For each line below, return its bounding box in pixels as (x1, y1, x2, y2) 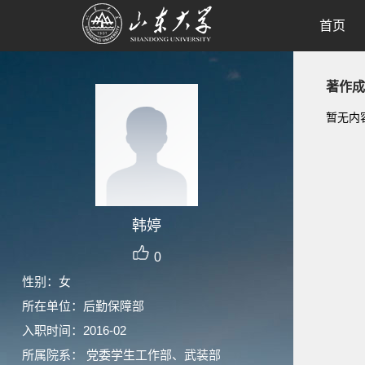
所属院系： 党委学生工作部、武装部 (22, 348, 221, 362)
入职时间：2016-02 (22, 323, 126, 337)
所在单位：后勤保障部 (22, 299, 144, 313)
